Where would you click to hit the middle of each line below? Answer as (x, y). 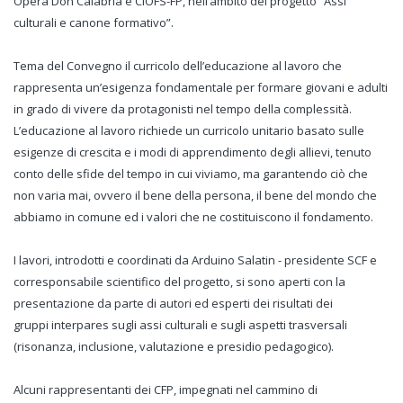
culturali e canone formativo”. (94, 22)
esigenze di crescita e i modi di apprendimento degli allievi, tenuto (193, 152)
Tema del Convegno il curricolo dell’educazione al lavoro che (178, 66)
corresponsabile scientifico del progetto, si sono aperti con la (179, 282)
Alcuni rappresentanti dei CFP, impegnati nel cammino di (166, 390)
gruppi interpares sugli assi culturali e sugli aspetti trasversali (180, 325)
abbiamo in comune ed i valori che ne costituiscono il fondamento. (193, 217)
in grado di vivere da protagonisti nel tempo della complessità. (183, 109)
